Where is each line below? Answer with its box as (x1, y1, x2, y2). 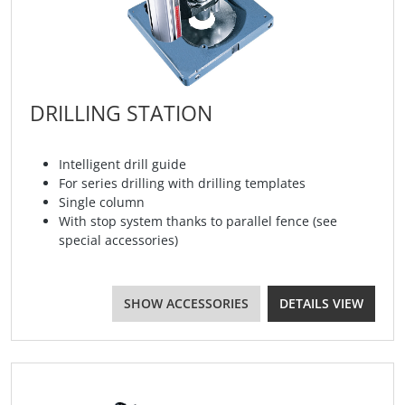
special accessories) (59, 231, 178, 250)
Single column (59, 193, 145, 212)
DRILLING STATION (30, 99, 212, 128)
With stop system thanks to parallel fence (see (59, 212, 337, 231)
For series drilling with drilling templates (59, 174, 306, 193)
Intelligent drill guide (59, 155, 186, 174)
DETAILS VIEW (279, 295, 363, 313)
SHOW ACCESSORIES (124, 295, 249, 313)
